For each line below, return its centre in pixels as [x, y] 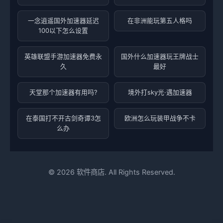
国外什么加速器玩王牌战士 [160, 56]
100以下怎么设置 [63, 31]
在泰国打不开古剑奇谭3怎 [63, 118]
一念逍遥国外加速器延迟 [63, 21]
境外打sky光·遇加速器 [160, 92]
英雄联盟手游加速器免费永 [63, 56]
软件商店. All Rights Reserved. [125, 172]
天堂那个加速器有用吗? [63, 92]
